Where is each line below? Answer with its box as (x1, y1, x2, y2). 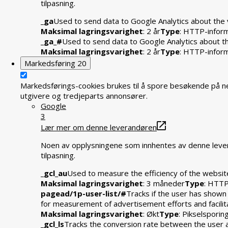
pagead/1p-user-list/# (41, 188, 126, 199)
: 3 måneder (143, 178, 185, 189)
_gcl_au (41, 168, 67, 179)
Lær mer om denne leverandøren (41, 122, 157, 133)
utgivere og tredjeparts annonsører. (20, 91, 148, 101)
